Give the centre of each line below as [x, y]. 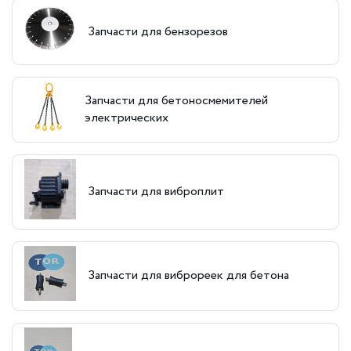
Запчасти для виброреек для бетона [188, 276]
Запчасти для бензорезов [158, 31]
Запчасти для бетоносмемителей [176, 101]
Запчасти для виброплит [156, 191]
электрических [126, 118]
